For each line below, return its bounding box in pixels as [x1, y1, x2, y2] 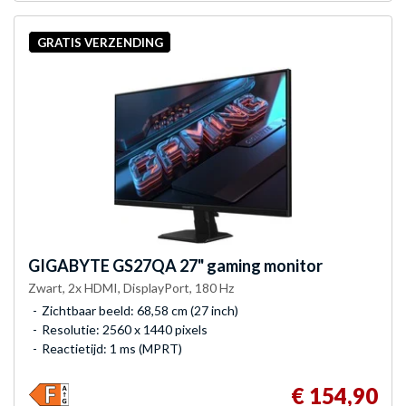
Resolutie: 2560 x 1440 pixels [42, 322, 208, 338]
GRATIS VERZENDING [36, 34, 163, 50]
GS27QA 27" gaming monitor [110, 256, 323, 276]
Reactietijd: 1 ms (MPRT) [42, 341, 182, 357]
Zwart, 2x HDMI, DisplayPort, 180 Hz [28, 280, 234, 296]
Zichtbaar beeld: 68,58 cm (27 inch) [42, 303, 238, 319]
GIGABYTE [28, 256, 110, 276]
